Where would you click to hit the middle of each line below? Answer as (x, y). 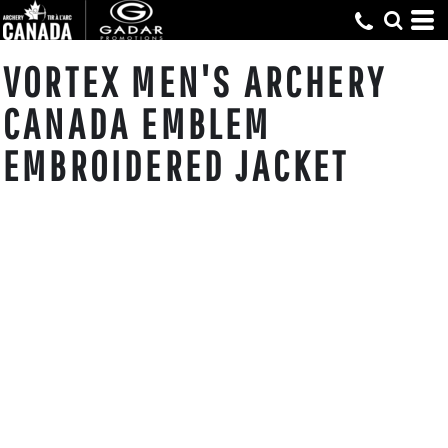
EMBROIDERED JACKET (176, 165)
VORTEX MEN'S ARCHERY (195, 81)
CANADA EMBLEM (137, 123)
